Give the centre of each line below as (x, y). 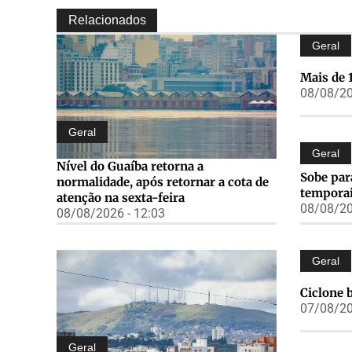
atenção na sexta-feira (121, 198)
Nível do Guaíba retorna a (130, 167)
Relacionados (107, 20)
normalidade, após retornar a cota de (163, 182)
